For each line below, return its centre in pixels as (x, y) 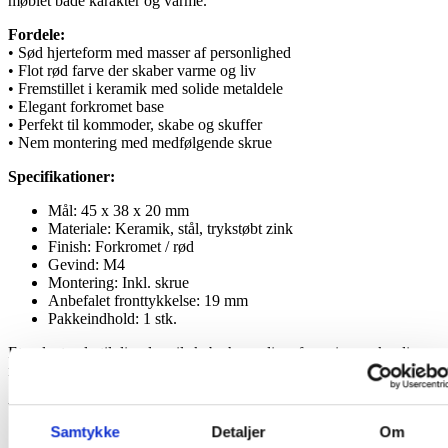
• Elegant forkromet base (86, 107)
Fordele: (36, 35)
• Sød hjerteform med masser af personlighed (149, 53)
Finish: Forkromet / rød (121, 247)
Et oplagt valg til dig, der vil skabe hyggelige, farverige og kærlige (216, 353)
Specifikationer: (61, 177)
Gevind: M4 (86, 265)
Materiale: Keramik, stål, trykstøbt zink (170, 229)
